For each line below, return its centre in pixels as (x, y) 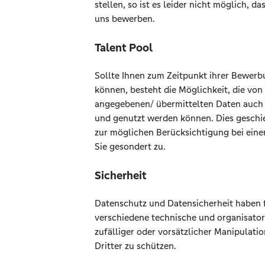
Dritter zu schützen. (135, 246)
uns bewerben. (125, 19)
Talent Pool (124, 47)
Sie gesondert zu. (130, 146)
